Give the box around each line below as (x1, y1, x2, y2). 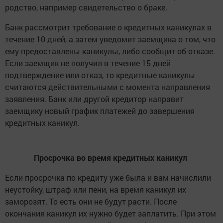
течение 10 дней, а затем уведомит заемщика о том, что (5, 34, 216, 44)
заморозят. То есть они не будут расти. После (5, 196, 177, 207)
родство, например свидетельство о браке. (5, 2, 167, 12)
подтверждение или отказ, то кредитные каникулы (5, 70, 195, 80)
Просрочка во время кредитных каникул (34, 152, 189, 163)
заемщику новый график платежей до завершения (5, 106, 195, 116)
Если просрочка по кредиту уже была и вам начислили (5, 172, 211, 183)
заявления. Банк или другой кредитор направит (5, 94, 184, 104)
